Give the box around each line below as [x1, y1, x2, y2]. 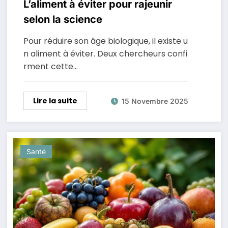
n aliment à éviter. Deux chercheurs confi [23, 48, 187, 60]
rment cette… [23, 61, 78, 72]
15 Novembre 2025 [121, 96, 188, 105]
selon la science [23, 13, 102, 25]
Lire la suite [33, 96, 77, 106]
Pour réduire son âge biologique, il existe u [23, 35, 188, 47]
